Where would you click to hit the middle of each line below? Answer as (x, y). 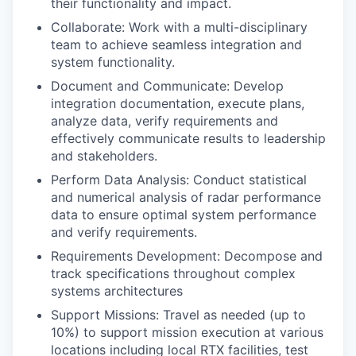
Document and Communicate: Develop (167, 86)
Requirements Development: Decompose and (187, 256)
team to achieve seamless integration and (176, 44)
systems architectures (117, 291)
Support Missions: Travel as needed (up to (178, 315)
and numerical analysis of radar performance (186, 197)
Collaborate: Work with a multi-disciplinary (179, 27)
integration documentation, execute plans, (178, 103)
